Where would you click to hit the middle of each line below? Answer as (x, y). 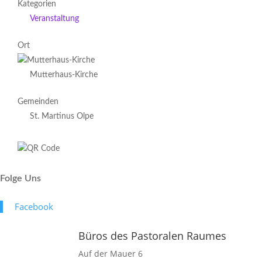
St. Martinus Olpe (62, 116)
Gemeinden (38, 102)
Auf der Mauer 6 (111, 254)
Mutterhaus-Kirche (64, 75)
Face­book (34, 206)
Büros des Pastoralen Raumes (153, 236)
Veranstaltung (54, 19)
